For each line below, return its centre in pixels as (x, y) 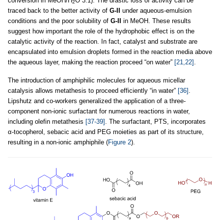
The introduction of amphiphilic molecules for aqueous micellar (96, 80)
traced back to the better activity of (59, 10)
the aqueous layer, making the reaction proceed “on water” (91, 62)
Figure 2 (120, 142)
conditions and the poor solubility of (59, 21)
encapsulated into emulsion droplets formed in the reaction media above (110, 52)
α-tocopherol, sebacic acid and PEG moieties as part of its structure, (106, 132)
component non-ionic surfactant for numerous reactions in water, (99, 111)
